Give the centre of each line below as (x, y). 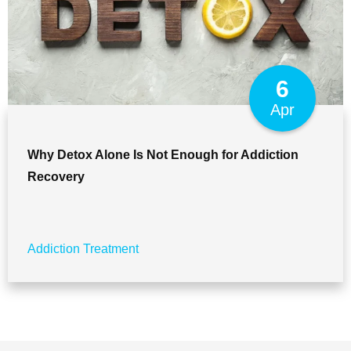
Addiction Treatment (83, 248)
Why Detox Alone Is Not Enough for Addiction (163, 154)
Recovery (56, 176)
